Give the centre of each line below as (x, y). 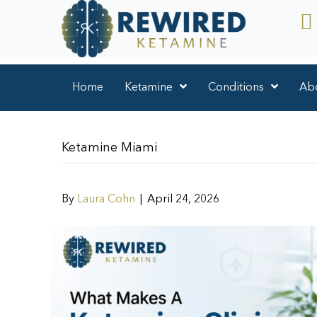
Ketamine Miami (109, 148)
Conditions (236, 88)
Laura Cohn (106, 200)
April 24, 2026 (183, 200)
